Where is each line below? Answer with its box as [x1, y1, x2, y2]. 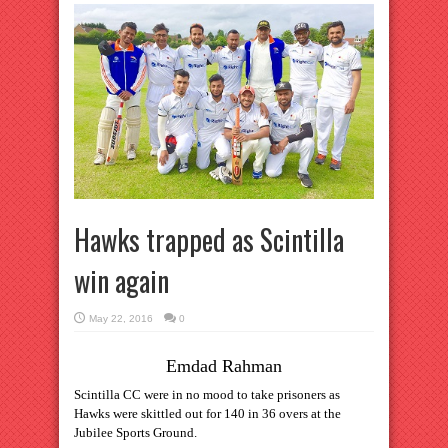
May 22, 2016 [89, 313, 153, 325]
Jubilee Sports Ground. [74, 425, 197, 441]
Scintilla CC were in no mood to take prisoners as [74, 387, 340, 403]
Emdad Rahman [166, 356, 282, 377]
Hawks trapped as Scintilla [74, 219, 344, 261]
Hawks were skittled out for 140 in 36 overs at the [74, 406, 341, 422]
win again [74, 260, 169, 302]
